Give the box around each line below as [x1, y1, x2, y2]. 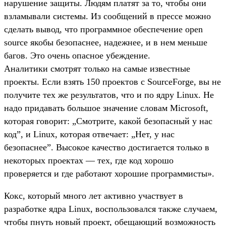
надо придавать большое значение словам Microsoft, [4, 102, 208, 113]
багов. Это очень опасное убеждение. [4, 50, 150, 61]
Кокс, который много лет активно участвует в [4, 190, 183, 201]
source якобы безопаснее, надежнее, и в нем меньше [4, 37, 207, 47]
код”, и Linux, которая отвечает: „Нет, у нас [4, 129, 175, 139]
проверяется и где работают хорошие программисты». [4, 168, 217, 179]
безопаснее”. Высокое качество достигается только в [4, 142, 209, 152]
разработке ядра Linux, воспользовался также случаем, [4, 203, 217, 214]
